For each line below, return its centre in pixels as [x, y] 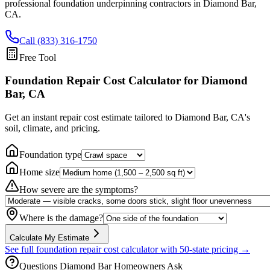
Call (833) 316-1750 [58, 40]
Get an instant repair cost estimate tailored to [90, 118]
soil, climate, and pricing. [52, 128]
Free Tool [38, 57]
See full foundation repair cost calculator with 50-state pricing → [127, 250]
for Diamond [214, 81]
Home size [39, 172]
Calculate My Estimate [49, 238]
